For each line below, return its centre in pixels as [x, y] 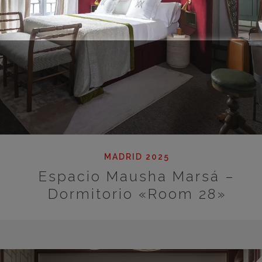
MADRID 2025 [137, 157]
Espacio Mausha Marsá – [137, 176]
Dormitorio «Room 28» [137, 194]
